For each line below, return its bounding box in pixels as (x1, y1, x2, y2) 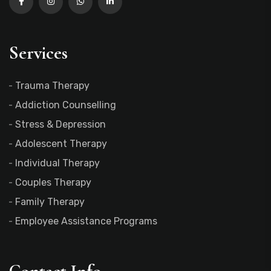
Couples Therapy (15, 177, 91, 189)
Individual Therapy (15, 157, 100, 169)
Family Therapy (15, 196, 85, 208)
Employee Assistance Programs (15, 215, 157, 227)
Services (9, 42, 68, 65)
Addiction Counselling (15, 99, 116, 111)
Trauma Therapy (15, 80, 90, 92)
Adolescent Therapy (15, 138, 107, 150)
